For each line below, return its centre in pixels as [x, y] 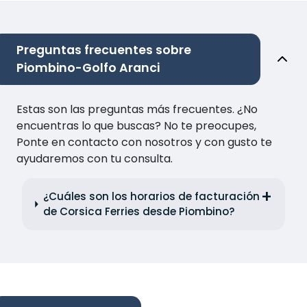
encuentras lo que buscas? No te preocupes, [136, 125]
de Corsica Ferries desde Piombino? [139, 211]
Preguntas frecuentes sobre [104, 50]
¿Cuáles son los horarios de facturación [151, 196]
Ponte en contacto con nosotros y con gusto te [144, 142]
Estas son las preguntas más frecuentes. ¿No [137, 109]
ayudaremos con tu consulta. [95, 158]
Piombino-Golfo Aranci [88, 67]
